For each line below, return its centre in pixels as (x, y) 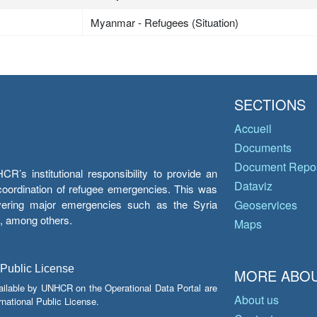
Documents (263, 148)
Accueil (253, 129)
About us (257, 300)
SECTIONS (270, 105)
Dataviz (253, 186)
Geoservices (266, 205)
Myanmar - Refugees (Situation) (165, 23)
